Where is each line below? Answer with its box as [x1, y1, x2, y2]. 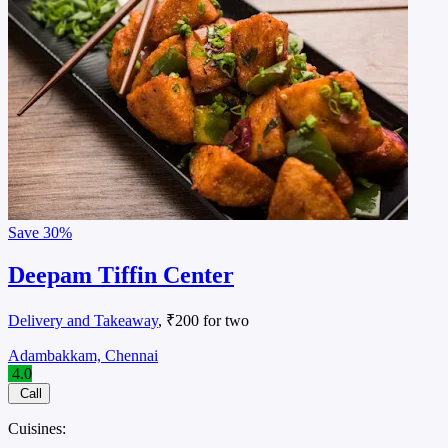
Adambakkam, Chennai [8, 347, 158, 365]
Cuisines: [8, 420, 66, 438]
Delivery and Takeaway [8, 312, 158, 330]
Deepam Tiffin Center [8, 262, 234, 289]
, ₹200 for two [158, 312, 249, 330]
